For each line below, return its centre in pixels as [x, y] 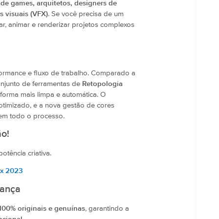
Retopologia [102, 84]
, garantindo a [107, 208]
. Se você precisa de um [86, 14]
